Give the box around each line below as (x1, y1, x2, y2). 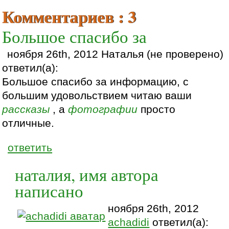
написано (15, 179, 84, 202)
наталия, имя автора (15, 163, 159, 186)
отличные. (2, 117, 55, 130)
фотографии (68, 103, 138, 116)
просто (138, 103, 176, 116)
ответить (8, 142, 53, 154)
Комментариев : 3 (2, 4, 136, 29)
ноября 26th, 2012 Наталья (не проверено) (7, 48, 224, 61)
